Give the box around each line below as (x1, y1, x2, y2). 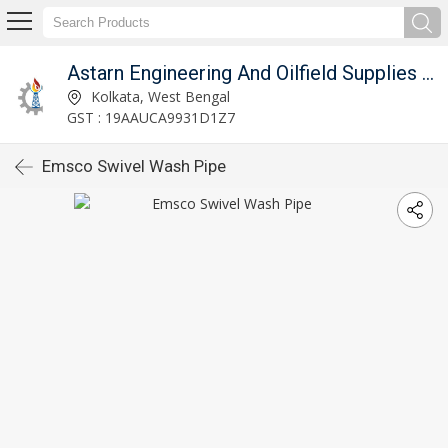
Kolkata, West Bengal (87, 86, 230, 106)
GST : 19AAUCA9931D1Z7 (67, 107, 235, 127)
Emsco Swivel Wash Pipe (42, 156, 226, 176)
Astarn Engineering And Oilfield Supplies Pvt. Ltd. (422, 60, 434, 85)
